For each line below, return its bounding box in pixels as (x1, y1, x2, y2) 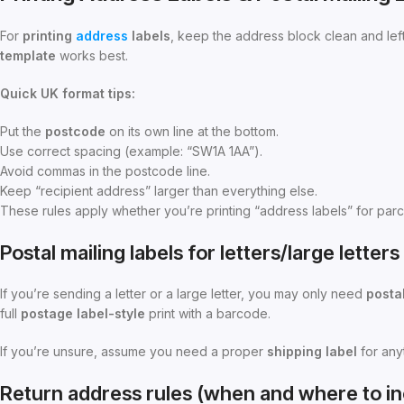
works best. (56, 48, 128, 64)
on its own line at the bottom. (106, 124, 279, 140)
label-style (77, 306, 145, 322)
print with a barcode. (145, 306, 271, 322)
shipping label (267, 344, 357, 360)
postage (21, 306, 77, 322)
